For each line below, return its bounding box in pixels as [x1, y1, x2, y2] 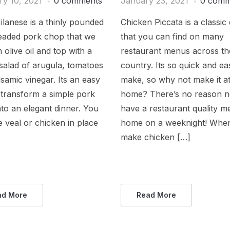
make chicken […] [121, 132, 191, 143]
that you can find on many [121, 31, 224, 42]
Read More [137, 190, 177, 200]
